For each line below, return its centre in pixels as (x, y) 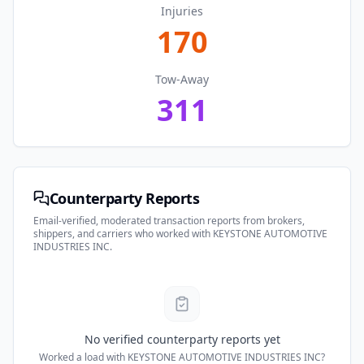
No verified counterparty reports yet (182, 339)
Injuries (182, 11)
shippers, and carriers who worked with (123, 234)
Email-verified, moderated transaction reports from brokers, (169, 221)
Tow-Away (182, 79)
